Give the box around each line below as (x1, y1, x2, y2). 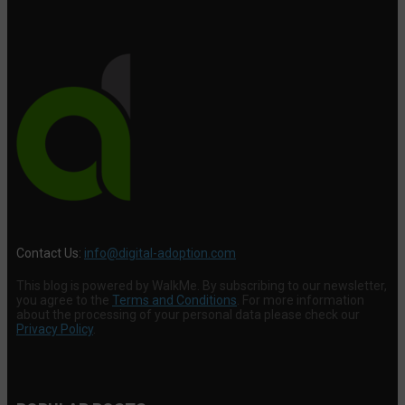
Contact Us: (16, 245, 84, 260)
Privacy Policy (16, 321, 93, 336)
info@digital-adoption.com (84, 245, 236, 260)
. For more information (237, 292, 364, 307)
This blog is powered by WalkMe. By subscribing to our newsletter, (16, 278, 387, 293)
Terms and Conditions (112, 292, 237, 307)
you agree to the (16, 292, 112, 307)
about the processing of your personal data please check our (16, 306, 360, 322)
